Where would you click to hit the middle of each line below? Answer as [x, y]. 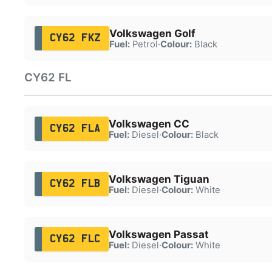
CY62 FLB [75, 184]
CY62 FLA [75, 128]
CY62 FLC [75, 239]
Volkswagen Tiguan [159, 179]
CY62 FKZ [75, 38]
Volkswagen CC [149, 124]
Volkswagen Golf [152, 33]
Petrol [144, 44]
